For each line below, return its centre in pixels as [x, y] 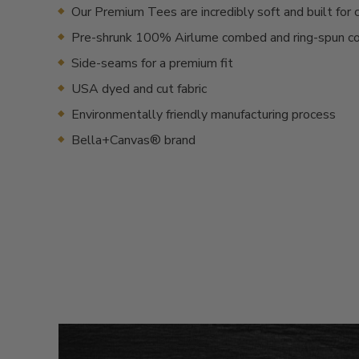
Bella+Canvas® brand [133, 140]
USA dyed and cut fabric [139, 89]
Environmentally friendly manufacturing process [204, 115]
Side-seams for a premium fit [152, 63]
